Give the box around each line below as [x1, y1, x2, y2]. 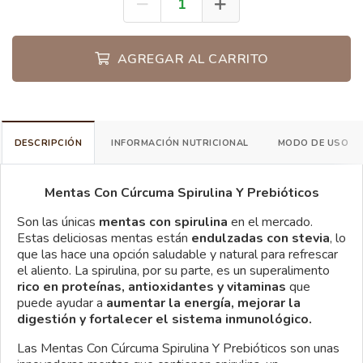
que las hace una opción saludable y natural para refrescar [17, 245, 338, 263]
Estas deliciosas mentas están [17, 228, 191, 247]
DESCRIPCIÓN [14, 136, 83, 149]
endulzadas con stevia [191, 228, 330, 247]
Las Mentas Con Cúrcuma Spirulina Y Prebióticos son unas [17, 339, 340, 357]
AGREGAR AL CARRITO [113, 49, 269, 68]
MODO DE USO [277, 136, 349, 149]
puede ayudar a [17, 293, 103, 312]
